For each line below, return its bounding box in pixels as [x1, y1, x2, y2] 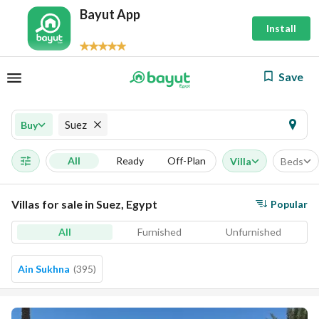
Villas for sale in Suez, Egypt [11, 197, 157, 211]
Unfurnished [226, 226, 282, 238]
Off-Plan [167, 155, 206, 167]
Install [266, 22, 296, 34]
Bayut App [80, 6, 140, 22]
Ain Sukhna [18, 263, 70, 275]
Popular [271, 197, 308, 210]
